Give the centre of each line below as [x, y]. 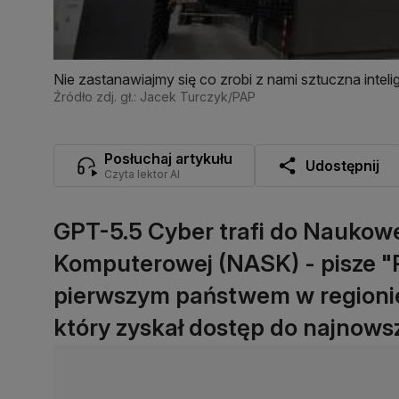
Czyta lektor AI [142, 174]
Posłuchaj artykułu [168, 158]
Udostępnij [342, 165]
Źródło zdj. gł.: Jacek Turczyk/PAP [155, 96]
